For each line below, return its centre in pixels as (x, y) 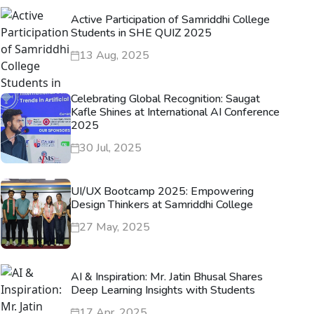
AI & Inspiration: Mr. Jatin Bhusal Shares (167, 277)
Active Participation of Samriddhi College (170, 20)
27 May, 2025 (115, 227)
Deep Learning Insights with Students (163, 290)
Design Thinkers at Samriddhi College (162, 205)
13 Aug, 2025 (114, 55)
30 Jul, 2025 (110, 148)
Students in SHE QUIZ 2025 (141, 33)
